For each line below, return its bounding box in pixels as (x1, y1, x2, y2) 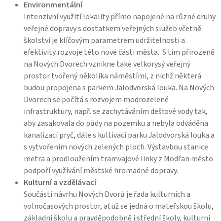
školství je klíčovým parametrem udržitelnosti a (24, 35, 185, 46)
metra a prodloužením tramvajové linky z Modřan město (24, 153, 213, 164)
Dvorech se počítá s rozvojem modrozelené (24, 94, 169, 105)
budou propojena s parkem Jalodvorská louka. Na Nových (24, 82, 214, 93)
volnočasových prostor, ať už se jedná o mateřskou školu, (24, 200, 214, 212)
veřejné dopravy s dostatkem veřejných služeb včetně (24, 23, 201, 34)
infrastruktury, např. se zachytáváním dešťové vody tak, (24, 106, 208, 117)
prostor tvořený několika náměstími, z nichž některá (24, 70, 201, 81)
